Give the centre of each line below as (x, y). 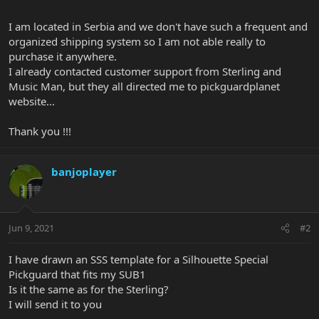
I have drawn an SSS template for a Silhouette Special (138, 260)
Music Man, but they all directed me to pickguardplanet (144, 86)
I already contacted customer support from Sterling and (145, 71)
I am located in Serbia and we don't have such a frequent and (158, 26)
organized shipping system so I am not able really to (137, 41)
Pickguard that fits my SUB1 (77, 274)
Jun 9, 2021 (31, 228)
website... (32, 101)
